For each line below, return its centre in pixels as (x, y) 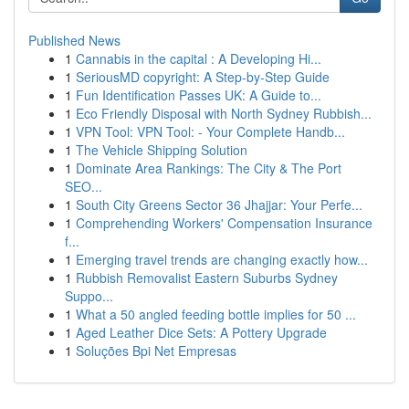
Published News (74, 40)
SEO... (84, 186)
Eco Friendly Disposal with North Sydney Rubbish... (224, 113)
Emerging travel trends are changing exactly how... (222, 259)
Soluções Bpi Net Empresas (156, 351)
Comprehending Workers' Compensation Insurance (224, 223)
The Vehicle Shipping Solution (162, 150)
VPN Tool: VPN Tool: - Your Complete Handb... (210, 131)
